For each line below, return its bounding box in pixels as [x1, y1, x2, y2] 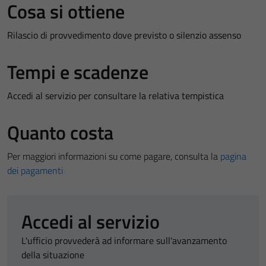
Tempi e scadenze [7, 58, 148, 86]
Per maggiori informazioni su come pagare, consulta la [7, 149, 220, 163]
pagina [220, 149, 246, 163]
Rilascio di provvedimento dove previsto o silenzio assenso [7, 28, 241, 42]
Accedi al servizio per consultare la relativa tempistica [7, 88, 224, 103]
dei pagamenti [7, 163, 63, 178]
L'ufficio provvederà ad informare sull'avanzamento [21, 233, 227, 248]
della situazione [21, 248, 84, 262]
